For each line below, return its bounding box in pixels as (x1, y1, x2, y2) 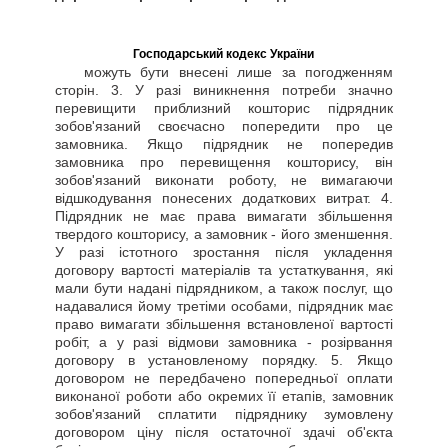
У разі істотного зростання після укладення (55, 244, 393, 260)
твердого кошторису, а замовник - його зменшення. (55, 226, 393, 242)
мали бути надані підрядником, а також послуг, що (55, 280, 393, 296)
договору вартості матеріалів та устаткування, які (55, 262, 393, 278)
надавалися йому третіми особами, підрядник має (55, 298, 393, 314)
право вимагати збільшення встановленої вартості (55, 316, 393, 332)
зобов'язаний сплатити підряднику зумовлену (55, 406, 393, 422)
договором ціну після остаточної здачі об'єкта (55, 424, 393, 440)
